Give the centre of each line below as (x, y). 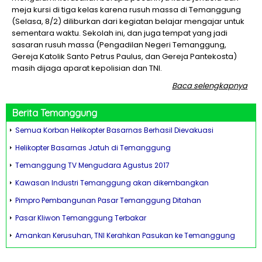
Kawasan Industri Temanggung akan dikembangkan (112, 183)
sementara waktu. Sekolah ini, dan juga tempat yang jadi (120, 33)
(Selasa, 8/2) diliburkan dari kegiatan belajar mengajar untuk (128, 21)
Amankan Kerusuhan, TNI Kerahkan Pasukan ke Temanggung (125, 235)
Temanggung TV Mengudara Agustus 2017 (92, 165)
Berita (26, 113)
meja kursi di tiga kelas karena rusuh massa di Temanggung (126, 10)
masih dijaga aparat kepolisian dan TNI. (87, 68)
